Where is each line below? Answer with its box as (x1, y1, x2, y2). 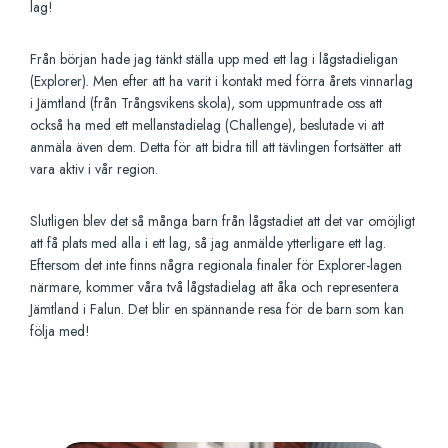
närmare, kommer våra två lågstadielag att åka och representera (30, 277, 399, 298)
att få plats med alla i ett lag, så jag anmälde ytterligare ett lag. (30, 233, 386, 254)
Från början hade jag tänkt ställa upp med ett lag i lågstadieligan (30, 49, 398, 70)
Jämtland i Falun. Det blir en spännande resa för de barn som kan (30, 299, 404, 320)
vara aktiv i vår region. (30, 159, 158, 180)
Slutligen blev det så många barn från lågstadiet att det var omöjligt (30, 211, 415, 232)
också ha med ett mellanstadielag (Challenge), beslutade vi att (30, 115, 384, 136)
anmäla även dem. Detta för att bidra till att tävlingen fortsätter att (30, 137, 401, 158)
